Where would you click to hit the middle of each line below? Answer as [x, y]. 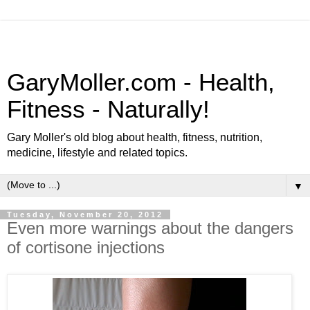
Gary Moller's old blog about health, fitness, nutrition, [135, 137]
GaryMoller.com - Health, [141, 82]
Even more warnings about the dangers [150, 228]
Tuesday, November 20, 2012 [85, 215]
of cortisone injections [86, 247]
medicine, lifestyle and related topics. [97, 153]
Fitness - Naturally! [108, 109]
